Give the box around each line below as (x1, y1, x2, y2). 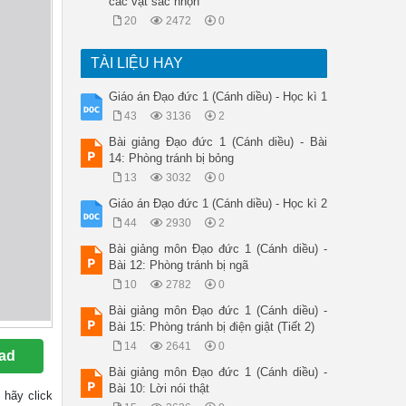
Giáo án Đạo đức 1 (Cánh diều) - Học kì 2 (108, 196, 327, 210)
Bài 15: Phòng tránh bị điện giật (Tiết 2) (108, 319, 314, 333)
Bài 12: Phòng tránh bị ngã (108, 257, 248, 272)
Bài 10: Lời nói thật (108, 381, 209, 395)
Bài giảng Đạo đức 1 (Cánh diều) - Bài (108, 134, 327, 149)
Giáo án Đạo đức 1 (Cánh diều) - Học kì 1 (108, 89, 327, 103)
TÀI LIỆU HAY (90, 54, 183, 71)
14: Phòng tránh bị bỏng (108, 150, 234, 165)
